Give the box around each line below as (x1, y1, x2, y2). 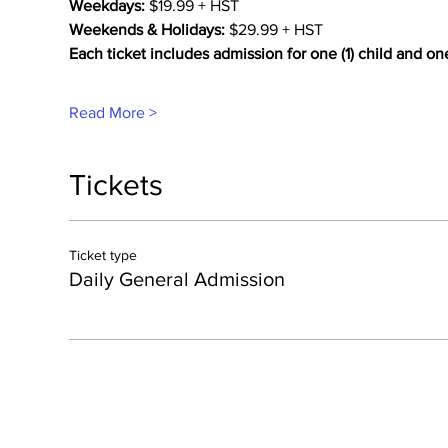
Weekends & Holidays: (68, 21, 225, 38)
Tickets (68, 169, 163, 201)
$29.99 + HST (224, 21, 323, 38)
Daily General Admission (68, 268, 285, 290)
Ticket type (68, 247, 137, 263)
